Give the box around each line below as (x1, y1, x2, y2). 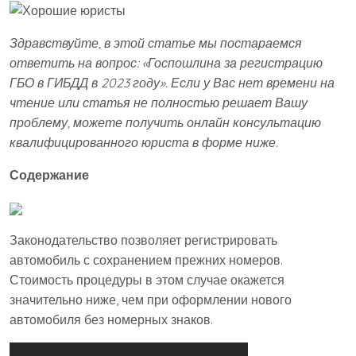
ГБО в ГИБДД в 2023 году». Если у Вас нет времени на (10, 75, 335, 91)
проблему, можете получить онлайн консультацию (10, 114, 321, 131)
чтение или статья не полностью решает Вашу (10, 95, 308, 111)
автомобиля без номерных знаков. (10, 311, 213, 328)
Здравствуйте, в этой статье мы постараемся (10, 35, 302, 52)
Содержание (10, 167, 89, 184)
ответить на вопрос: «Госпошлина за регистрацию (10, 55, 323, 72)
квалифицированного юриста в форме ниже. (10, 134, 278, 151)
